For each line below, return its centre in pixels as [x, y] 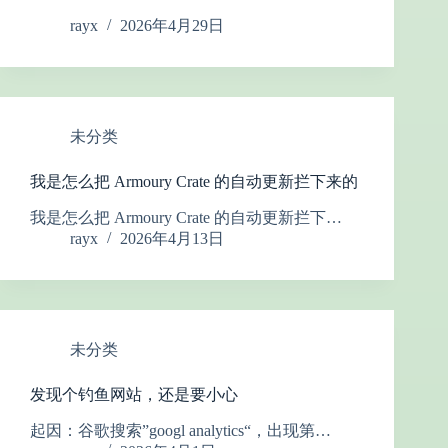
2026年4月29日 [172, 26]
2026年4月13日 [172, 239]
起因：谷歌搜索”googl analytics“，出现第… [180, 430]
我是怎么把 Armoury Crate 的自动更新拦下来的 [194, 182]
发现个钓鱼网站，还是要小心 [134, 395]
